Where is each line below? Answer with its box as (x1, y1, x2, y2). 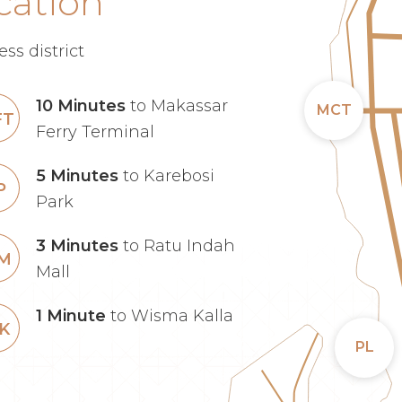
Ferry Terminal (36, 121, 155, 142)
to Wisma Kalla (106, 305, 234, 326)
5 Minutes (36, 165, 119, 186)
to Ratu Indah (118, 235, 236, 256)
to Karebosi (118, 165, 215, 186)
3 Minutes (36, 235, 119, 256)
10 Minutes (36, 95, 127, 116)
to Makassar (126, 95, 229, 116)
